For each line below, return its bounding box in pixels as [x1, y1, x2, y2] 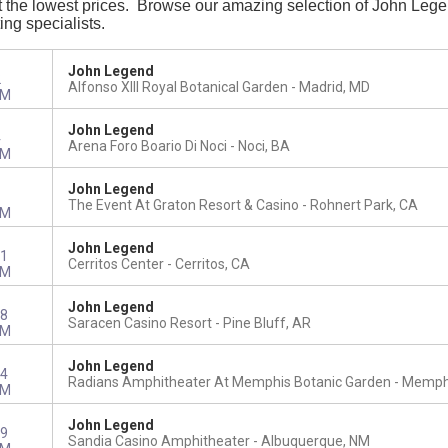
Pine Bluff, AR [222, 315, 311, 331]
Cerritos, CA [174, 256, 250, 272]
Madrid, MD [298, 79, 370, 95]
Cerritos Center [67, 256, 164, 272]
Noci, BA [237, 138, 290, 154]
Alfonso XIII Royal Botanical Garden [67, 79, 288, 95]
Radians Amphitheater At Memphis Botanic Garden [67, 374, 391, 390]
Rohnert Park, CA [309, 197, 418, 213]
